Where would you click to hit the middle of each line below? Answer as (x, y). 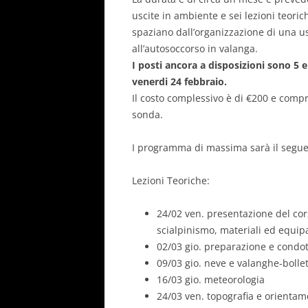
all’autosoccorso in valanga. (195, 48)
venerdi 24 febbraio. (179, 81)
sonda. (147, 114)
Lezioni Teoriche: (171, 180)
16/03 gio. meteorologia (211, 279)
